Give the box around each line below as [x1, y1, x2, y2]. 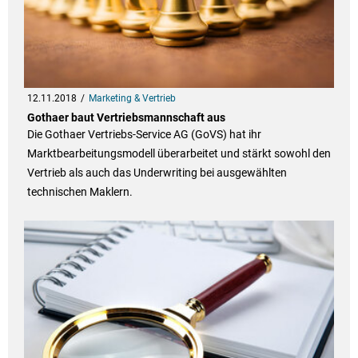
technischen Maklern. [26, 185, 133, 199]
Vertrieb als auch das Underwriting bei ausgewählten [26, 166, 287, 180]
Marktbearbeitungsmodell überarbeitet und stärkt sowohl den [26, 147, 331, 161]
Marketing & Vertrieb [88, 93, 176, 105]
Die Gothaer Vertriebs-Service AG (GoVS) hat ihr [26, 128, 261, 141]
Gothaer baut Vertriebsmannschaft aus [26, 111, 225, 125]
